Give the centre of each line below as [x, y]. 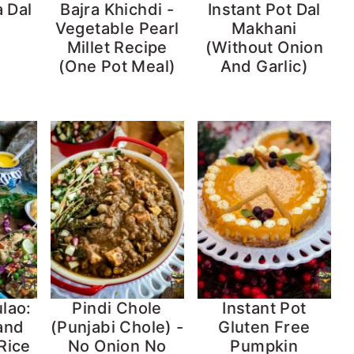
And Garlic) [264, 66]
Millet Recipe [117, 47]
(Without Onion [264, 47]
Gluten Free [264, 328]
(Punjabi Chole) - [117, 328]
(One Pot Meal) [117, 66]
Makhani [264, 28]
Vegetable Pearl [117, 28]
